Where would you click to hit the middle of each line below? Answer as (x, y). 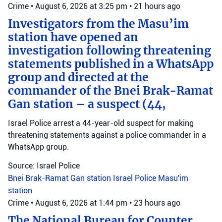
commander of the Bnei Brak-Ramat (111, 90)
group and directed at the (78, 77)
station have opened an (73, 37)
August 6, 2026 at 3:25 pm (82, 6)
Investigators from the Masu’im (98, 24)
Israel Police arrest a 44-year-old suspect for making (101, 123)
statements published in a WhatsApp (111, 64)
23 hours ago (157, 203)
